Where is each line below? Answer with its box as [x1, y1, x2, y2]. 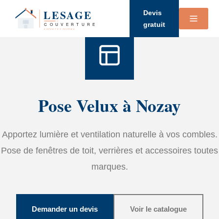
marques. [91, 161, 128, 172]
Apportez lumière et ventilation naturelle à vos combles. [1, 129, 218, 139]
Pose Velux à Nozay [38, 93, 181, 118]
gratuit [143, 21, 165, 28]
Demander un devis [31, 205, 98, 213]
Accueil [74, 2, 96, 9]
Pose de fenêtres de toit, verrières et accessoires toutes [1, 145, 218, 155]
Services [98, 2, 125, 9]
